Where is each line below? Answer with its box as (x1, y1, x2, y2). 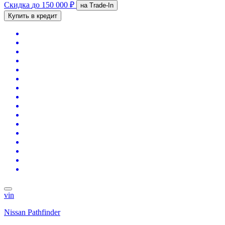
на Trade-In (89, 1, 114, 9)
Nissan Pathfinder (4, 207, 60, 216)
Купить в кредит (8, 12, 57, 20)
